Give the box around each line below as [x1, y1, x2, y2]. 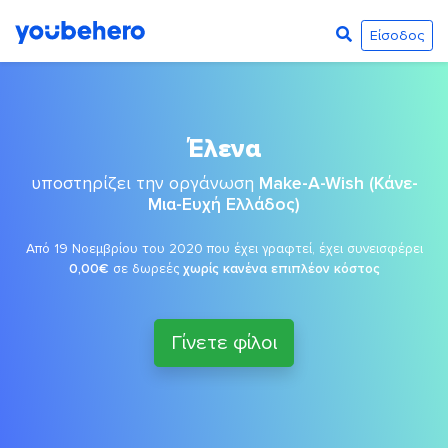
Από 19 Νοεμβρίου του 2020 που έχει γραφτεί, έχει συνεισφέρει [25, 240, 423, 257]
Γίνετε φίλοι [171, 331, 277, 355]
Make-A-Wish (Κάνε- [258, 173, 418, 194]
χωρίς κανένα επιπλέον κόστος [182, 260, 380, 277]
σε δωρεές [108, 260, 183, 277]
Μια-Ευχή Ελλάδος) [148, 194, 300, 215]
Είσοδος [369, 26, 424, 44]
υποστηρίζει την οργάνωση [30, 173, 259, 194]
